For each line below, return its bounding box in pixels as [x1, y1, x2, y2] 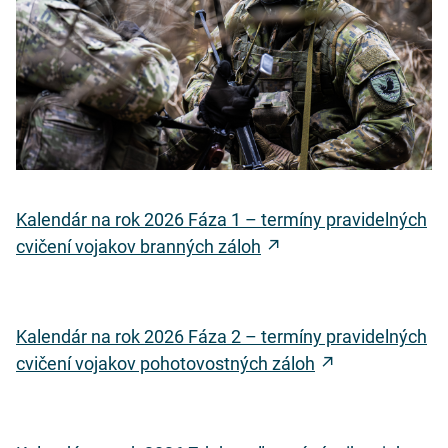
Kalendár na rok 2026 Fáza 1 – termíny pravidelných [16, 208, 427, 230]
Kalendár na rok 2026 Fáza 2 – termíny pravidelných [16, 325, 427, 347]
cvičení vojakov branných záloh [16, 235, 261, 257]
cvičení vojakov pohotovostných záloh [16, 352, 315, 374]
